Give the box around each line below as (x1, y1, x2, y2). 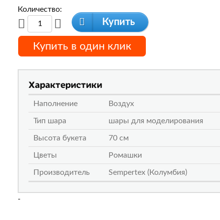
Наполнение (33, 100, 78, 108)
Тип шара (33, 117, 66, 125)
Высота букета (33, 134, 86, 142)
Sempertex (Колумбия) (109, 168, 187, 177)
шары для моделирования (109, 117, 203, 125)
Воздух (109, 100, 134, 108)
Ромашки (109, 151, 142, 160)
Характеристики (28, 78, 102, 91)
